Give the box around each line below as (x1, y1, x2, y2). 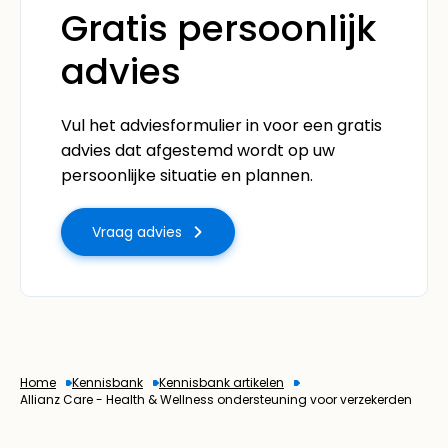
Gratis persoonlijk (61, 2, 376, 54)
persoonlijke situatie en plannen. (61, 163, 313, 187)
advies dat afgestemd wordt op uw (61, 138, 335, 162)
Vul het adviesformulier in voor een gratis (61, 113, 382, 137)
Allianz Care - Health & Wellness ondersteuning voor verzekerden (20, 390, 412, 408)
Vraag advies (92, 221, 182, 242)
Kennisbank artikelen (159, 373, 284, 391)
